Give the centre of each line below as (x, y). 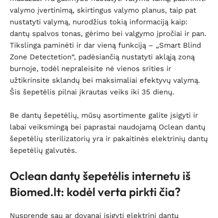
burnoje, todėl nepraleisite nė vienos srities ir (91, 69)
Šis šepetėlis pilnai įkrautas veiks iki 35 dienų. (92, 92)
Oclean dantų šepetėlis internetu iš (100, 176)
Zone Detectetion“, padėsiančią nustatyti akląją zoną (102, 57)
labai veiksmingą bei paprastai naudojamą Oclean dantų (108, 127)
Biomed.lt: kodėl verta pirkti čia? (95, 192)
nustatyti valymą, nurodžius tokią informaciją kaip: (99, 22)
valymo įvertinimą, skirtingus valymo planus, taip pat (103, 10)
